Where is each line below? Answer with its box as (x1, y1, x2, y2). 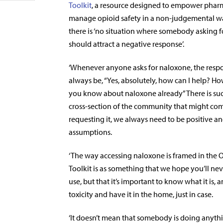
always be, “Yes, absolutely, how (69, 75, 175, 85)
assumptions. (69, 127, 112, 137)
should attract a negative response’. (69, 39, 186, 49)
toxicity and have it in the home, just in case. (69, 189, 213, 199)
